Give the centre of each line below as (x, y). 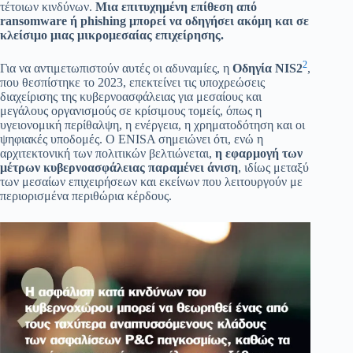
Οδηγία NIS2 (268, 69)
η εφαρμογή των (259, 154)
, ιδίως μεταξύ (273, 168)
